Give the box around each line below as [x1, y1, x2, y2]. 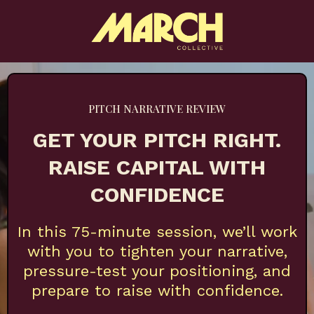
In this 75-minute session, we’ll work [17, 223, 297, 241]
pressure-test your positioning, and [23, 262, 291, 280]
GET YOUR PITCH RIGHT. [33, 128, 281, 153]
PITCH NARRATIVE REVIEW [88, 102, 226, 116]
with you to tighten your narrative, [27, 243, 287, 261]
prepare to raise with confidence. [31, 282, 283, 300]
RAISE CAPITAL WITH [48, 155, 266, 180]
